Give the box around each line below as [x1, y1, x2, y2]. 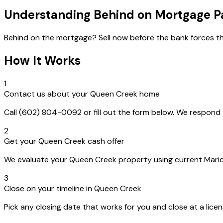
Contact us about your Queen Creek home [4, 88, 160, 99]
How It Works [4, 52, 81, 68]
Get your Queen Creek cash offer [4, 135, 124, 146]
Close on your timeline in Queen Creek [4, 183, 141, 194]
